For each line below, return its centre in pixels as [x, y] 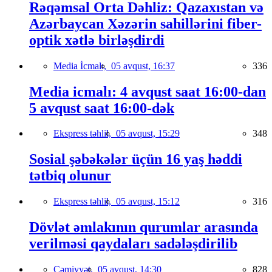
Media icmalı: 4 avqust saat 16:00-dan [148, 91]
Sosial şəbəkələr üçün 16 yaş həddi [136, 159]
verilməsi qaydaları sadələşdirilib [133, 244]
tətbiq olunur [70, 176]
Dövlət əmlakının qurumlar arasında [144, 227]
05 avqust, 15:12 [148, 202]
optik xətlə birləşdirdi [97, 40]
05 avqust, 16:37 [143, 66]
